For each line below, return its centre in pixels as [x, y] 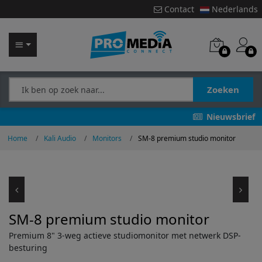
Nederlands [233, 9]
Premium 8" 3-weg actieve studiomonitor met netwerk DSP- [125, 235]
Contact [178, 9]
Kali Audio [60, 138]
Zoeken [223, 89]
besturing [28, 247]
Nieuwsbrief [229, 117]
